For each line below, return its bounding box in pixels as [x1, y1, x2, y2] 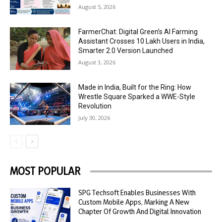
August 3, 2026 [78, 58, 116, 66]
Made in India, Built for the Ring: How [78, 83, 192, 91]
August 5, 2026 [78, 3, 116, 11]
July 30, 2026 [78, 113, 111, 121]
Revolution [78, 102, 112, 110]
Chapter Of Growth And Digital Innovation [78, 207, 202, 217]
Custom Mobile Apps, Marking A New [78, 197, 190, 207]
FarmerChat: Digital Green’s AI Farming [78, 28, 198, 36]
